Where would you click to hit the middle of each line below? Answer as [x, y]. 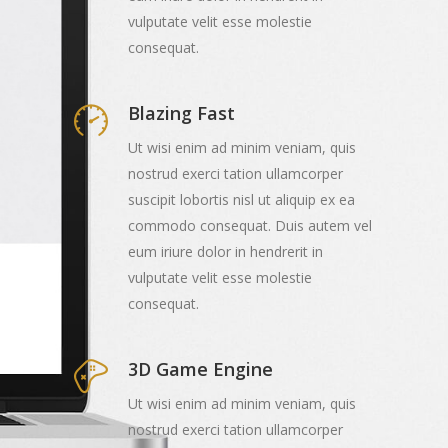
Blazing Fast [181, 113]
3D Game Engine [200, 369]
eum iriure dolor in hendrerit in [225, 251]
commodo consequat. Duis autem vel [250, 225]
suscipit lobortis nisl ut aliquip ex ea [241, 199]
